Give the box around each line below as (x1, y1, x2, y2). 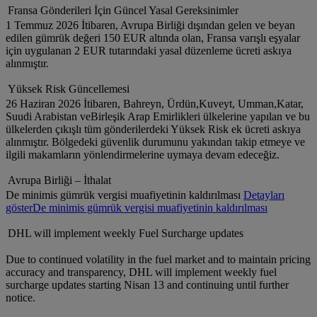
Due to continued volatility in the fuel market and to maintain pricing (6, 253, 311, 266)
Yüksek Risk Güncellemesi (8, 83, 129, 96)
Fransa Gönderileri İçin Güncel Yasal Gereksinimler (8, 4, 238, 17)
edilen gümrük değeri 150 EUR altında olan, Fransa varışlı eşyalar (6, 32, 300, 45)
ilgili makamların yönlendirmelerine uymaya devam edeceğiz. (6, 149, 279, 161)
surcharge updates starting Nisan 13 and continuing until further (6, 279, 289, 292)
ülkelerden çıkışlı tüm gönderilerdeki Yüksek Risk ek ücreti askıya (6, 123, 301, 136)
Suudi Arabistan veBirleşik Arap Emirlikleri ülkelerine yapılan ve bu (6, 110, 310, 123)
